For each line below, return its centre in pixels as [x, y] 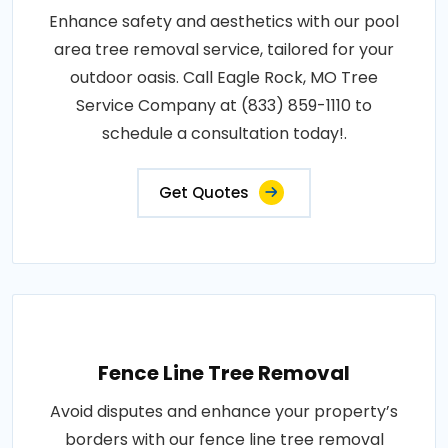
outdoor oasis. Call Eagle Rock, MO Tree [224, 78]
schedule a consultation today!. [224, 134]
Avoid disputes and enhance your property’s [224, 412]
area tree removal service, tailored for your [224, 50]
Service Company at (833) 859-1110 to [224, 106]
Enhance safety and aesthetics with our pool [224, 22]
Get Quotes [204, 193]
